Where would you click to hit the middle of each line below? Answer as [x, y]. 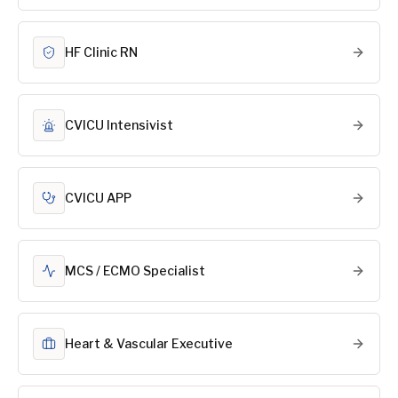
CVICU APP [98, 198]
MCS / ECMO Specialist [135, 271]
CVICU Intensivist [119, 125]
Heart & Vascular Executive [149, 343]
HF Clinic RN [101, 52]
